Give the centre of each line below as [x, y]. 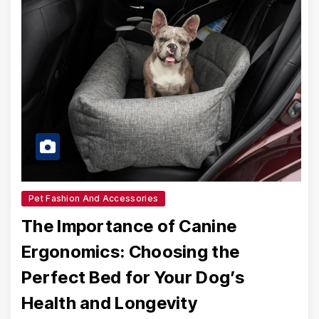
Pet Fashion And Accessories [94, 198]
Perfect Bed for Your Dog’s [133, 277]
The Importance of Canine [129, 226]
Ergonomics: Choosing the [131, 252]
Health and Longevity [109, 303]
